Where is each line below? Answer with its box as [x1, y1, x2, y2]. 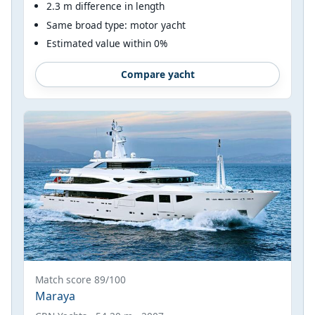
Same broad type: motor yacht [46, 18, 186, 32]
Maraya [35, 288, 75, 304]
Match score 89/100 [35, 273, 126, 287]
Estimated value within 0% [46, 37, 167, 51]
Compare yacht [120, 67, 195, 82]
